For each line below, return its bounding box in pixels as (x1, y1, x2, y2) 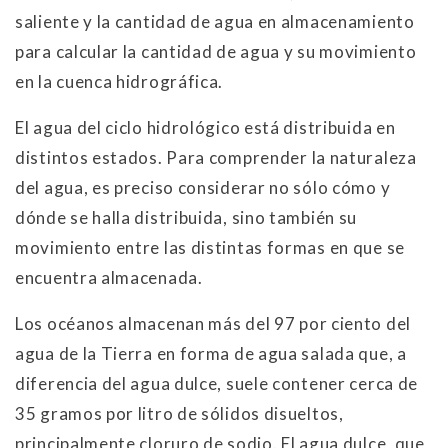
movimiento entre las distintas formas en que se (15, 236, 405, 258)
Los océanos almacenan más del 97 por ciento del (15, 312, 411, 334)
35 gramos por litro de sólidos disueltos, (15, 402, 344, 424)
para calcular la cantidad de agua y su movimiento (15, 40, 417, 62)
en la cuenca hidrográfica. (15, 70, 224, 92)
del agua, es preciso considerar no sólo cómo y (15, 176, 391, 198)
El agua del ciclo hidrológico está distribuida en (15, 116, 396, 138)
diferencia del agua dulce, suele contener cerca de (15, 372, 419, 394)
